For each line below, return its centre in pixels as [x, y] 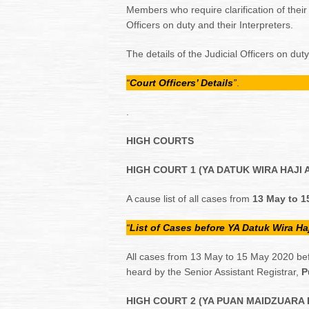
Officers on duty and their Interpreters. [210, 25]
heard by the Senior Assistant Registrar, [212, 272]
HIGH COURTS [160, 141]
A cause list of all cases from [189, 199]
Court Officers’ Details [181, 83]
